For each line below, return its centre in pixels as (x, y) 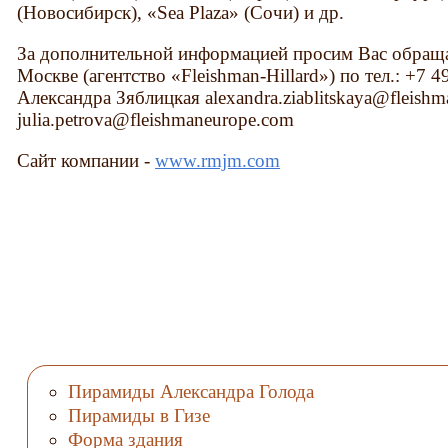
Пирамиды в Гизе (138, 416)
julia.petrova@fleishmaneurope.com (156, 119)
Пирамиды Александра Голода (190, 392)
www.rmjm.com (218, 160)
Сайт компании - (86, 160)
